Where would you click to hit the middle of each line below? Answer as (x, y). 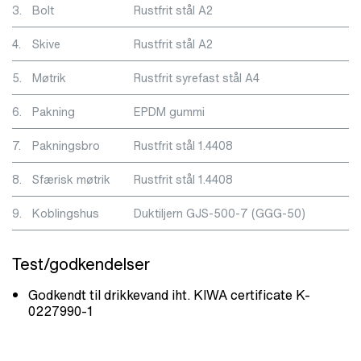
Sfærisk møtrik (71, 179)
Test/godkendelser (81, 263)
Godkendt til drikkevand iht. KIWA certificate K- (169, 295)
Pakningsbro (66, 145)
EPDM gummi (169, 111)
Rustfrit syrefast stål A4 (197, 77)
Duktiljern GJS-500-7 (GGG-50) (220, 213)
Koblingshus (66, 213)
